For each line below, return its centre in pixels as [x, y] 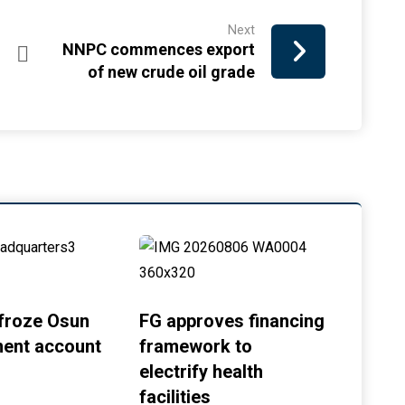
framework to [196, 346]
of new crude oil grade [172, 71]
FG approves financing [232, 321]
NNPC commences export [159, 49]
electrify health [202, 372]
